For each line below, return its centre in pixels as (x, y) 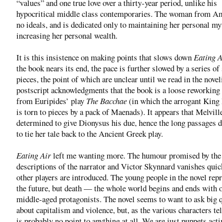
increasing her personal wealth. (67, 35)
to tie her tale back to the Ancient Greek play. (90, 133)
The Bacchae (107, 101)
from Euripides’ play (51, 101)
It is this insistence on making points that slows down (105, 57)
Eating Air (34, 155)
